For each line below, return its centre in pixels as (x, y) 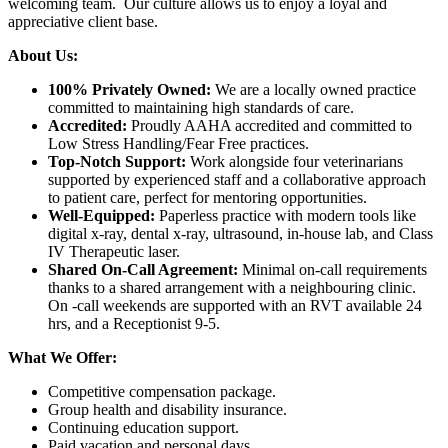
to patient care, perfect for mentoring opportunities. (207, 197)
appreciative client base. (83, 21)
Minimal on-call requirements (332, 269)
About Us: (43, 55)
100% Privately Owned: (129, 89)
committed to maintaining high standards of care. (201, 107)
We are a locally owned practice (313, 89)
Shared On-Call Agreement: (143, 269)
